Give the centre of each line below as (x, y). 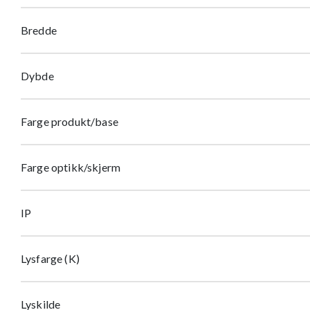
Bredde (39, 30)
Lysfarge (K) (50, 258)
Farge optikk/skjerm (71, 167)
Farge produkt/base (70, 121)
